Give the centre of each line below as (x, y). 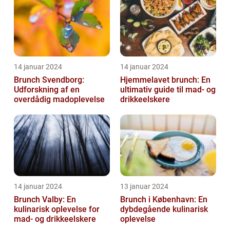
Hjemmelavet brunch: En (165, 80)
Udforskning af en (47, 90)
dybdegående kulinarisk (164, 209)
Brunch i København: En (164, 200)
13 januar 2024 (144, 187)
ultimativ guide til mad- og (168, 90)
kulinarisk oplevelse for (57, 209)
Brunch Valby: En (45, 200)
